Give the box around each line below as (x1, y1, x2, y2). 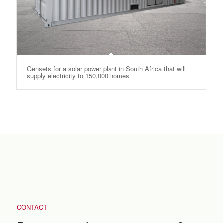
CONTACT (16, 202, 47, 212)
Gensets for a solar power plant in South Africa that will (26, 63, 186, 73)
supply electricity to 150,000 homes (26, 70, 129, 80)
